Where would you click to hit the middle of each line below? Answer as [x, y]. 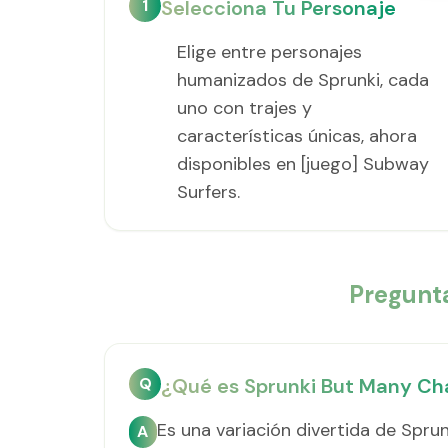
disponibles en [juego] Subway [303, 164]
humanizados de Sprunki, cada [303, 80]
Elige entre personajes [269, 52]
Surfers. [208, 192]
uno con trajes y [244, 108]
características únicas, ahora [297, 136]
